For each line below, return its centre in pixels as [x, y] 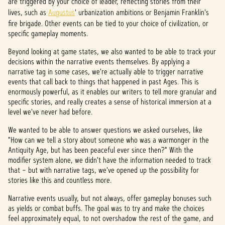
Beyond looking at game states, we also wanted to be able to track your [112, 51]
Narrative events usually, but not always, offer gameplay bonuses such [110, 198]
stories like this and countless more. [61, 180]
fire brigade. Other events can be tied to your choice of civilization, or [108, 23]
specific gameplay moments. [48, 33]
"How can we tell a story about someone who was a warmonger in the [108, 140]
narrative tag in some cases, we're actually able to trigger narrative [106, 72]
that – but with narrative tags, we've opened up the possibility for [103, 170]
